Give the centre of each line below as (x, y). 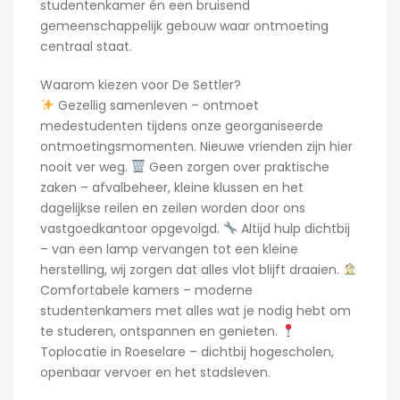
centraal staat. (86, 47)
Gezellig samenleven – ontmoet (156, 106)
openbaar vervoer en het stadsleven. (155, 373)
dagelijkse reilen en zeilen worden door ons (173, 208)
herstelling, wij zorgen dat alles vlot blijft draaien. (192, 270)
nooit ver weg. (86, 167)
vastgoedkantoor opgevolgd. (132, 229)
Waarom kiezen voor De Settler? (141, 85)
